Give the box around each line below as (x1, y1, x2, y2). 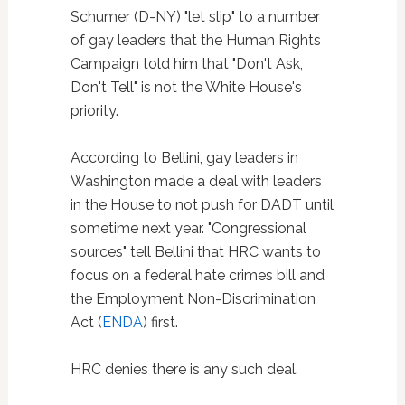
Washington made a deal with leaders (70, 172, 322, 190)
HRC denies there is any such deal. (70, 360, 298, 378)
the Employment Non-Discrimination (70, 289, 316, 307)
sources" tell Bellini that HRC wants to (70, 242, 321, 260)
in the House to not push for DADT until (70, 195, 334, 213)
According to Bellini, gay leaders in (70, 148, 298, 166)
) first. (142, 313, 178, 331)
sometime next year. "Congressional (70, 219, 306, 237)
